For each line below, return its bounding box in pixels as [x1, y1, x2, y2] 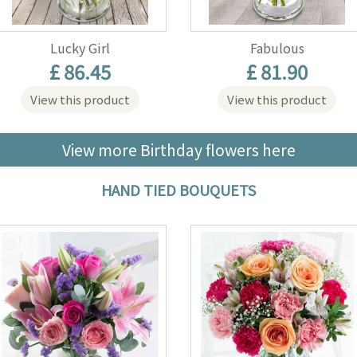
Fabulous [249, 38, 304, 57]
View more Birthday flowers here [61, 139, 296, 161]
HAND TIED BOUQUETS [101, 179, 256, 200]
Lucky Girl [49, 38, 110, 57]
